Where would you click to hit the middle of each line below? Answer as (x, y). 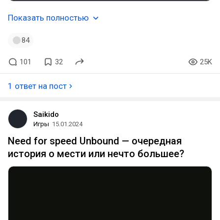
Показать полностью (48, 18)
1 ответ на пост (37, 86)
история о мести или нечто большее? (96, 154)
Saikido (46, 114)
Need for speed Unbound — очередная (95, 141)
